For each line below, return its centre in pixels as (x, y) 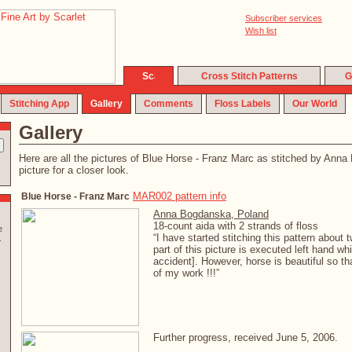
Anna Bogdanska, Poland (211, 214)
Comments (169, 104)
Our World (315, 104)
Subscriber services (284, 18)
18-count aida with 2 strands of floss (236, 226)
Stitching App (39, 104)
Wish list (261, 31)
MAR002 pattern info (180, 196)
